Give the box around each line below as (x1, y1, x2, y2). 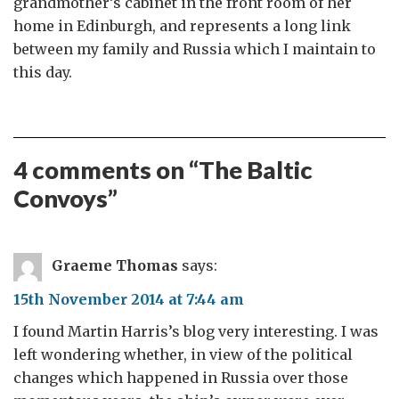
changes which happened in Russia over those (13, 369, 348, 387)
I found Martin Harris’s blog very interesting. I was (13, 322, 379, 340)
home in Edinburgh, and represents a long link (13, 17, 351, 35)
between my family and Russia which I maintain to (13, 40, 376, 58)
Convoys (13, 183, 108, 213)
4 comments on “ (13, 155, 199, 184)
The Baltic (199, 155, 313, 184)
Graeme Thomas (52, 256, 178, 275)
